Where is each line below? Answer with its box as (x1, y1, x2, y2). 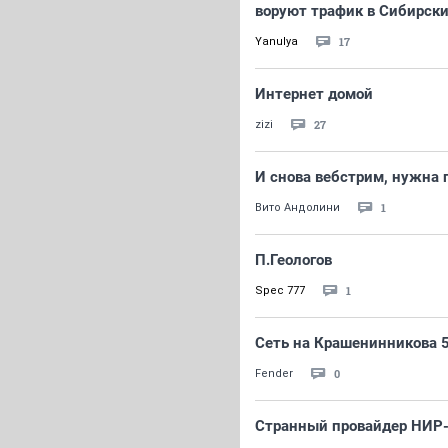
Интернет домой (255, 85, 373, 103)
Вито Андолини (255, 201, 340, 214)
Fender (255, 367, 293, 380)
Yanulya (255, 35, 298, 48)
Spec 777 (255, 284, 305, 297)
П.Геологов (255, 251, 332, 269)
